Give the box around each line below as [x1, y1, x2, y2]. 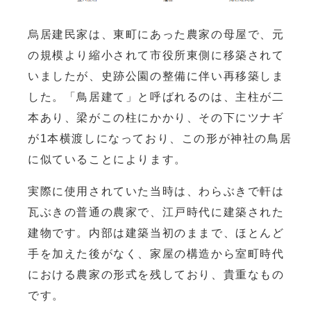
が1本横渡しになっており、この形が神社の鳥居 [28, 132, 292, 144]
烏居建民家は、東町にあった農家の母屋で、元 [28, 28, 285, 40]
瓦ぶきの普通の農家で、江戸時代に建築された [28, 205, 285, 218]
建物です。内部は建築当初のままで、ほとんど [28, 226, 285, 239]
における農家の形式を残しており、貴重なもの [28, 268, 285, 280]
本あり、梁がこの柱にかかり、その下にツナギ [28, 111, 285, 124]
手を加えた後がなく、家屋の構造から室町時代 [28, 247, 285, 260]
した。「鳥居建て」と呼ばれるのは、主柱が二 [28, 90, 285, 103]
